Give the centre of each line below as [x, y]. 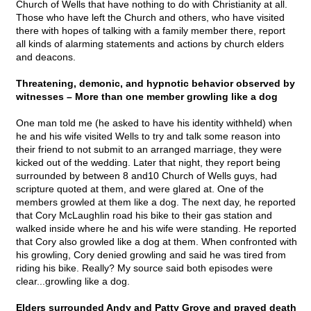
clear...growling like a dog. [73, 281]
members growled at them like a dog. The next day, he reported [156, 202]
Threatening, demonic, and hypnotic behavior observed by [155, 84]
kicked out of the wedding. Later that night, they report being [148, 163]
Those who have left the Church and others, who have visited [150, 18]
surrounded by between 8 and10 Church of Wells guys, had [146, 176]
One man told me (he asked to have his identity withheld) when [154, 123]
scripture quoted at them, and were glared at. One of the [140, 189]
